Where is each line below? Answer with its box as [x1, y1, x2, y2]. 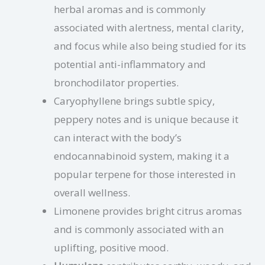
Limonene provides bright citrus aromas [54, 203, 242, 218]
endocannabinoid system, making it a [54, 148, 230, 163]
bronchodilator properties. [54, 75, 179, 89]
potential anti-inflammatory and [54, 57, 206, 71]
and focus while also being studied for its [54, 38, 246, 53]
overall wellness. [54, 185, 130, 199]
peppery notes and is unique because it [54, 112, 238, 126]
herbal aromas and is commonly [54, 2, 206, 16]
